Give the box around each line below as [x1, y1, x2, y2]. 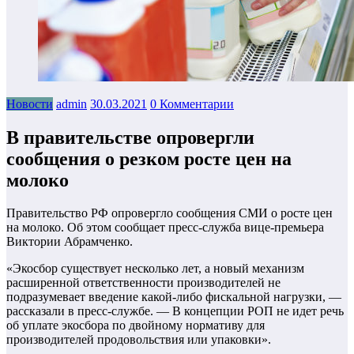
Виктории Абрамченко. [6, 235, 133, 249]
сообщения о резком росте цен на [6, 148, 292, 169]
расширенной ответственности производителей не [6, 276, 281, 290]
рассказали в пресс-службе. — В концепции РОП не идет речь [6, 304, 344, 318]
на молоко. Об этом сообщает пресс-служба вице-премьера [6, 220, 324, 235]
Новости [6, 96, 53, 111]
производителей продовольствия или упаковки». [6, 333, 271, 347]
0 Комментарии [150, 96, 234, 111]
